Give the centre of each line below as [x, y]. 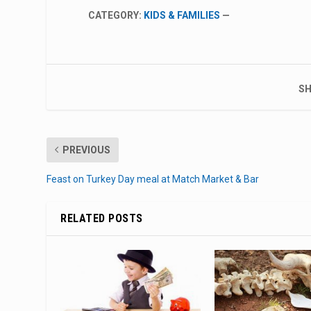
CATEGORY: [116, 15]
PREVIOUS [87, 150]
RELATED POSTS [102, 218]
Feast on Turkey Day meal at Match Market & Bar [153, 179]
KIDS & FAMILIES [182, 15]
